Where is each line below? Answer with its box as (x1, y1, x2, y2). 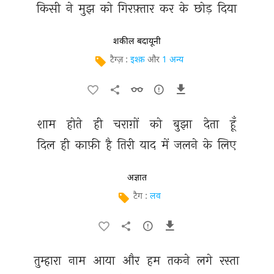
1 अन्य (162, 54, 183, 66)
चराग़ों (113, 116, 142, 131)
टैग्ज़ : (110, 54, 130, 66)
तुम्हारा (34, 253, 64, 268)
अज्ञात (127, 172, 147, 183)
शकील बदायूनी (113, 36, 161, 47)
